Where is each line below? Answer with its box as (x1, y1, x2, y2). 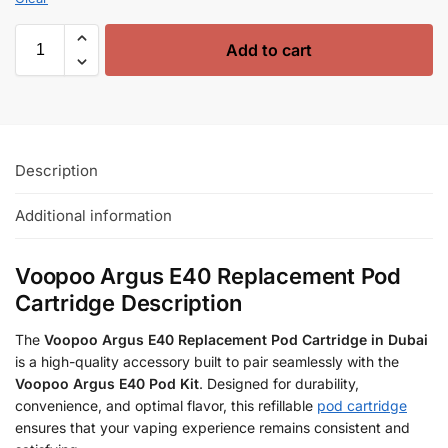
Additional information (15, 206, 172, 226)
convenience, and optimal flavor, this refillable (15, 397, 317, 415)
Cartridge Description (15, 290, 242, 317)
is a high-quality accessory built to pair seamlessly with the (15, 353, 399, 371)
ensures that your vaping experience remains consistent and (15, 419, 410, 437)
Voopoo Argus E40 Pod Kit (15, 375, 199, 393)
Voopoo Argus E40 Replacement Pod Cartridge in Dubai (44, 331, 428, 349)
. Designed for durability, (199, 375, 359, 393)
